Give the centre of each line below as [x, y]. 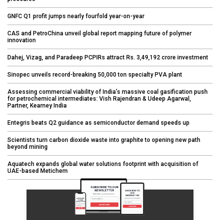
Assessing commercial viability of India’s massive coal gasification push [108, 92]
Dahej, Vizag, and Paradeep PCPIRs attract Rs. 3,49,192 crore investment [108, 57]
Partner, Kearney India [37, 105]
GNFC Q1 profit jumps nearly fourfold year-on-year [76, 16]
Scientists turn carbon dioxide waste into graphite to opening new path [104, 140]
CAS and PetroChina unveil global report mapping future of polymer [99, 33]
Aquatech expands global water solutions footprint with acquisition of [103, 164]
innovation [22, 40]
